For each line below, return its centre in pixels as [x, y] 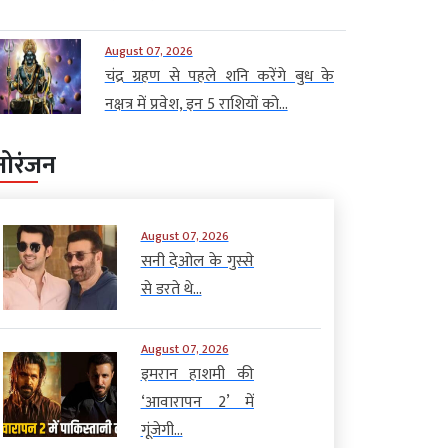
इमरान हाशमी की [197, 374]
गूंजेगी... [161, 430]
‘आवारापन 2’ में [197, 402]
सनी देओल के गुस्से [197, 261]
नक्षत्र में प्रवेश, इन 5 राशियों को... [196, 104]
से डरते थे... [171, 289]
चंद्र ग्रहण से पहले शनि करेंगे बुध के [219, 76]
